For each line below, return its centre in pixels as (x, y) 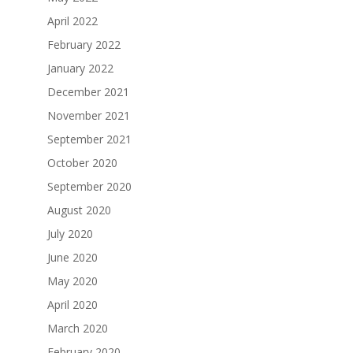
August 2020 (79, 210)
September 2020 (89, 186)
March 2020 (77, 328)
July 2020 (70, 233)
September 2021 (89, 139)
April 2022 (72, 20)
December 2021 (88, 91)
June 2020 (72, 257)
